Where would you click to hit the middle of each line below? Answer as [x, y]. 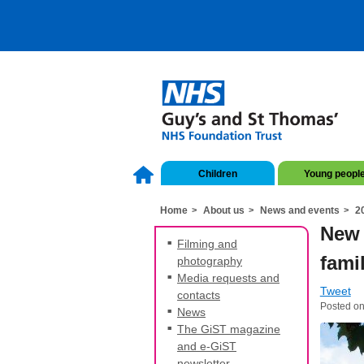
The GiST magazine [229, 329]
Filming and [207, 243]
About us [224, 210]
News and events [300, 210]
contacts [199, 295]
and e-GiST [207, 346]
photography [210, 260]
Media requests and [228, 277]
